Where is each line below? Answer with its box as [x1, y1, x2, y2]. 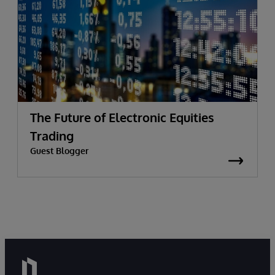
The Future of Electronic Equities [30, 109, 214, 125]
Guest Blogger [30, 145, 88, 156]
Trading [30, 128, 74, 144]
